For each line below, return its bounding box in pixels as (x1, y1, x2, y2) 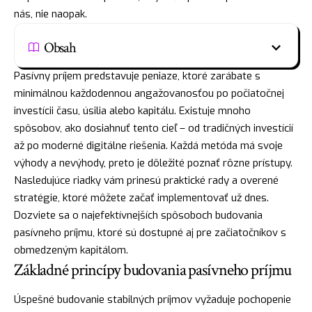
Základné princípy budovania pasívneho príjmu (14, 258, 291, 281)
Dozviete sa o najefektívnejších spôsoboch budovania (14, 208, 263, 222)
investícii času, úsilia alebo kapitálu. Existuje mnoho (14, 103, 251, 118)
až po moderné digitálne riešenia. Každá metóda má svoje (14, 138, 283, 153)
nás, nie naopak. (14, 6, 87, 21)
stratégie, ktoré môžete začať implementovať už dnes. (14, 190, 269, 205)
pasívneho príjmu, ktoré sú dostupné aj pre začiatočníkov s (14, 225, 286, 240)
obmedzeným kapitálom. (14, 242, 128, 257)
